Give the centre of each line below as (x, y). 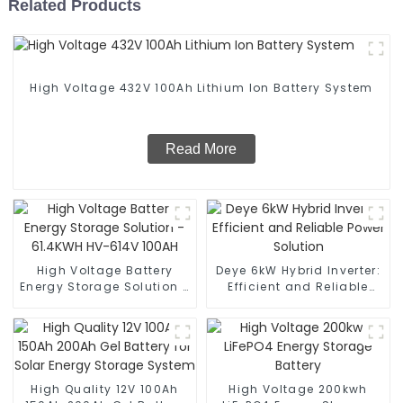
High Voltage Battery (105, 271)
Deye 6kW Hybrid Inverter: (298, 271)
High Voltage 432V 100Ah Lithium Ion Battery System (201, 88)
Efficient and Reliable (298, 287)
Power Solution (298, 303)
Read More (201, 149)
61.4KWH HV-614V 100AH (105, 303)
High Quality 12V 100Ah (105, 390)
